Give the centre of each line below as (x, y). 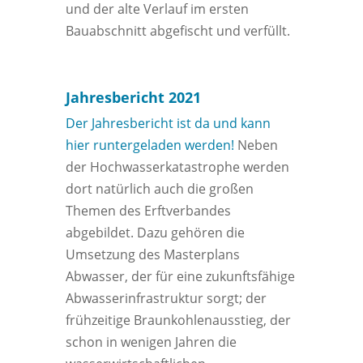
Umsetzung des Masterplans (152, 255)
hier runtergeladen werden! (149, 145)
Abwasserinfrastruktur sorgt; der (166, 299)
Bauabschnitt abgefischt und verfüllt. (177, 31)
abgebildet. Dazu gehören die (155, 233)
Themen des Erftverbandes (148, 211)
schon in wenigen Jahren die (151, 342)
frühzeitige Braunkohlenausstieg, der (178, 320)
